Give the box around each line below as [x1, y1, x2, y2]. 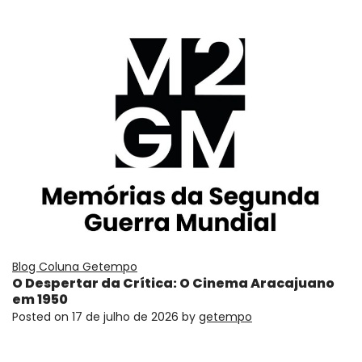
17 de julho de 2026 [72, 309, 179, 326]
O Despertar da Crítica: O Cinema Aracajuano [12, 274, 335, 293]
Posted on [12, 309, 72, 326]
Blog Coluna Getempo [12, 259, 137, 276]
